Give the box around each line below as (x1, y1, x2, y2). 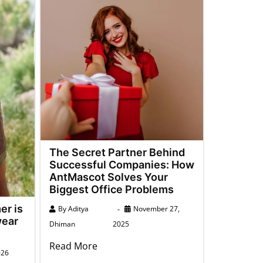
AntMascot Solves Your (49, 171, 168, 183)
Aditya (68, 204, 89, 214)
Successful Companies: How (49, 159, 194, 171)
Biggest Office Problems (49, 183, 174, 195)
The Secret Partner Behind (49, 146, 185, 159)
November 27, (133, 204, 180, 214)
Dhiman (49, 219, 75, 229)
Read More (49, 240, 97, 252)
